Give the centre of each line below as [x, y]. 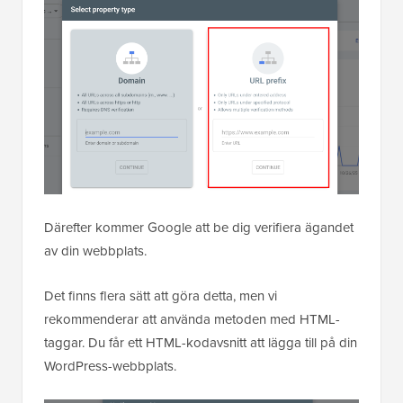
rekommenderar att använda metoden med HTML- [192, 319]
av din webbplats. [95, 251]
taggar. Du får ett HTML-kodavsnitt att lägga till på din [201, 342]
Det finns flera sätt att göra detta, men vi [161, 296]
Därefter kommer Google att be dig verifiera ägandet [199, 227]
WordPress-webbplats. [110, 366]
